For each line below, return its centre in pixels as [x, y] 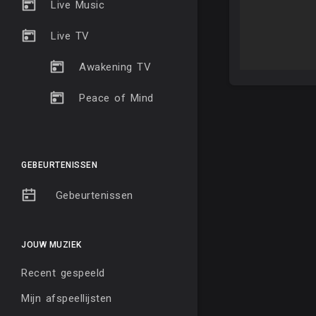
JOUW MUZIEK [51, 245]
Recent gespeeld [63, 273]
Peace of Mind [116, 98]
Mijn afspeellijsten [67, 299]
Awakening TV [115, 67]
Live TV [70, 36]
